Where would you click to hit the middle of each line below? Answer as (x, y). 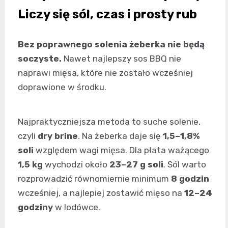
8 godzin (190, 178)
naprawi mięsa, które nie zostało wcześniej (105, 73)
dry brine (58, 136)
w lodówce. (77, 207)
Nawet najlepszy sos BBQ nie (121, 58)
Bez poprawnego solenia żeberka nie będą (111, 44)
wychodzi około (76, 164)
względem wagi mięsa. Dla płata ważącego (121, 150)
